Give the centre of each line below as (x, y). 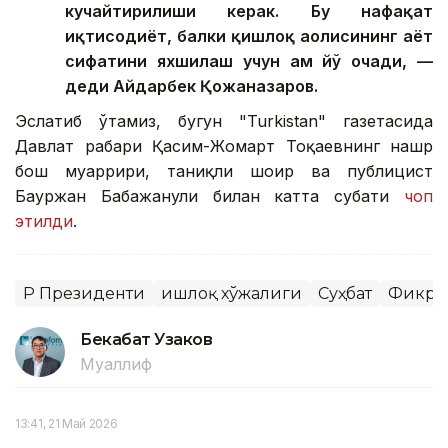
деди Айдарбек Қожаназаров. (191, 86)
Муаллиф (116, 364)
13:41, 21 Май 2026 (66, 424)
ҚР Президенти (84, 294)
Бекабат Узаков (146, 340)
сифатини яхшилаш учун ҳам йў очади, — (249, 61)
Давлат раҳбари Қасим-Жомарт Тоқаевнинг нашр (224, 146)
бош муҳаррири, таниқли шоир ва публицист (224, 171)
